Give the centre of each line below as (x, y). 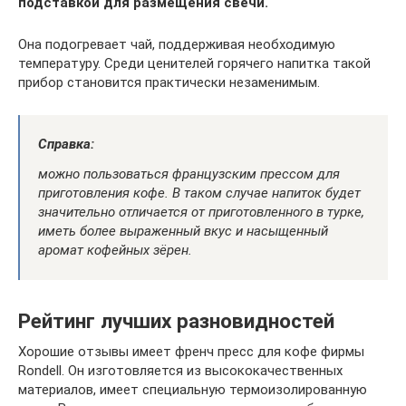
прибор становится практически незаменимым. (169, 82)
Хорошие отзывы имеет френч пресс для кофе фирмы (191, 351)
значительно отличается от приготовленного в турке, (201, 212)
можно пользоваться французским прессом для (189, 174)
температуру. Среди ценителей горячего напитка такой (194, 63)
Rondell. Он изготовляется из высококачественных (180, 370)
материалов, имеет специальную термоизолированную (193, 389)
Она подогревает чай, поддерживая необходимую (177, 44)
